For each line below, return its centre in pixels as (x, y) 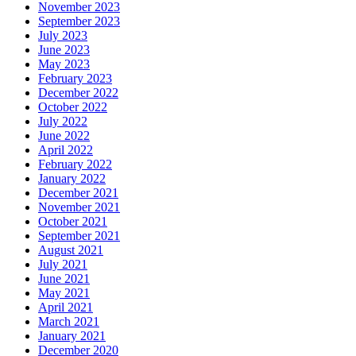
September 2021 (79, 235)
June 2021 (64, 278)
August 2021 (71, 250)
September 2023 (79, 21)
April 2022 (66, 149)
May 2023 (64, 64)
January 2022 (72, 178)
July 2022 (63, 121)
